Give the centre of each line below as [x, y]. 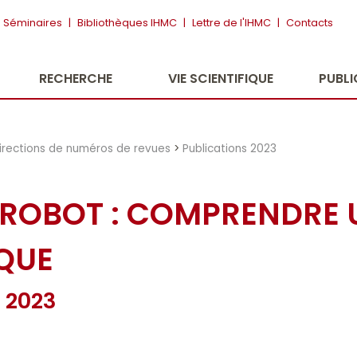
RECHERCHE [76, 78]
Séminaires [33, 23]
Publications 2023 [230, 148]
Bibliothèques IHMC [127, 23]
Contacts [310, 23]
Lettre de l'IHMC [231, 23]
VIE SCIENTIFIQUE [220, 78]
